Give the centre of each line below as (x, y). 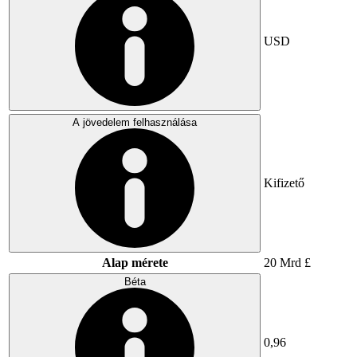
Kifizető (284, 182)
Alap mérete (135, 262)
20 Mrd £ (287, 262)
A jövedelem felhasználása (135, 122)
